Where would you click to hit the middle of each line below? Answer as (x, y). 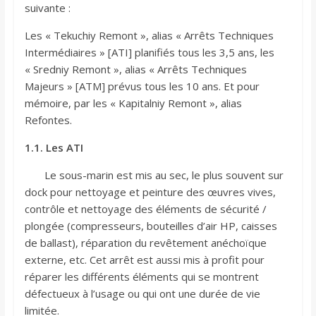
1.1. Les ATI (54, 148)
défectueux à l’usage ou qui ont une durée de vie (142, 294)
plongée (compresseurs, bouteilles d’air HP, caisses (151, 226)
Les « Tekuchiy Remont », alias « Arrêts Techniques (149, 36)
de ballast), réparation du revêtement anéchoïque (145, 243)
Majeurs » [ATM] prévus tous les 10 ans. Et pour (142, 86)
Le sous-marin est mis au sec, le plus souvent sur (154, 175)
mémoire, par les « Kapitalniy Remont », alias (133, 103)
